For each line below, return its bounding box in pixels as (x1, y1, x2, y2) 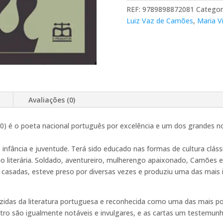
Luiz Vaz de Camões (126, 15, 193, 25)
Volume (125, 19, 151, 29)
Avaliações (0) (28, 95, 76, 105)
